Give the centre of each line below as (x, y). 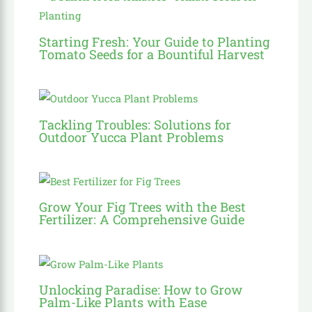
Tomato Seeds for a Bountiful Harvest (152, 54)
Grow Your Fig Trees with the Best (143, 207)
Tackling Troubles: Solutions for (135, 124)
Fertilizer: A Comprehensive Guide (142, 220)
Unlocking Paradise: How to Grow (141, 290)
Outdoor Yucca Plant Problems (132, 137)
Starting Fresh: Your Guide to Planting (155, 41)
